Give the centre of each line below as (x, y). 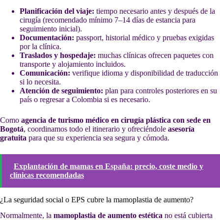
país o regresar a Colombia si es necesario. (85, 99)
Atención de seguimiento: (61, 90)
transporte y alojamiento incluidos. (73, 64)
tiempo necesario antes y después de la (155, 11)
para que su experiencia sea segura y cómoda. (98, 137)
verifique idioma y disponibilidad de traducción (144, 73)
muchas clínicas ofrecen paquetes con (155, 55)
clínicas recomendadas (47, 175)
